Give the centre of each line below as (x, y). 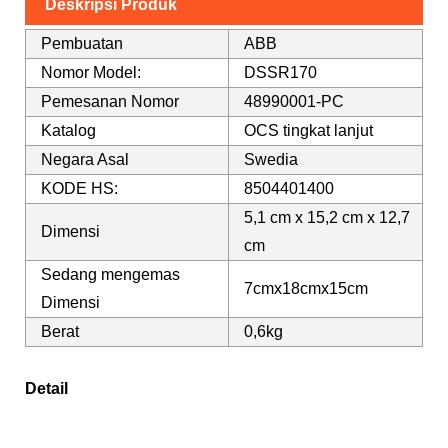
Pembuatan (82, 43)
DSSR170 (280, 72)
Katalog (68, 130)
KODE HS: (79, 188)
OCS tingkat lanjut (308, 130)
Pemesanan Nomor (110, 101)
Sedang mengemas (110, 274)
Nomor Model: (91, 72)
